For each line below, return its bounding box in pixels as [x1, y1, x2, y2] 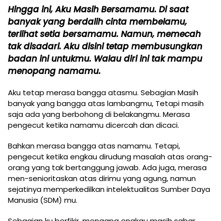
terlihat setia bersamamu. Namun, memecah [8, 28, 201, 40]
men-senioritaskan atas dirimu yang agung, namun [8, 173, 196, 184]
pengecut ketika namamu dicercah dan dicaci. [8, 120, 181, 131]
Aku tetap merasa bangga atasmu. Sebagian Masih [8, 87, 198, 98]
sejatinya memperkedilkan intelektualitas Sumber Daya [8, 184, 210, 195]
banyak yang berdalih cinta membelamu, [8, 16, 187, 28]
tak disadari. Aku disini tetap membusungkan [8, 40, 202, 53]
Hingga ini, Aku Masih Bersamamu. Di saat [8, 3, 188, 16]
